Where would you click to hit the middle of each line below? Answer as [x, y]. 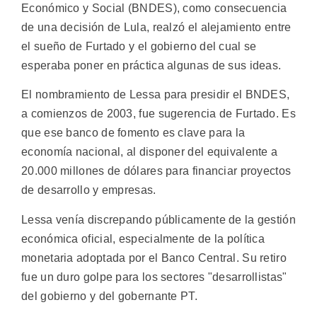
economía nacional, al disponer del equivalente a [150, 152]
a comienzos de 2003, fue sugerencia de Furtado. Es [158, 114]
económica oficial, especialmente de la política [143, 238]
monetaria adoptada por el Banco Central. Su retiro [154, 258]
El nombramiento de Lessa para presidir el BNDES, [156, 95]
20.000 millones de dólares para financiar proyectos [156, 171]
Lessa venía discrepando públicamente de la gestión [158, 219]
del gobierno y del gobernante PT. [109, 296]
